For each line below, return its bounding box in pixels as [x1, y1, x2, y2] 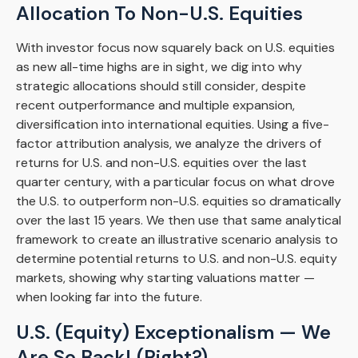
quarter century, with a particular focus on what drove [16, 173, 335, 190]
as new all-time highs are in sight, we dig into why [16, 58, 302, 75]
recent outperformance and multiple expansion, [16, 97, 295, 113]
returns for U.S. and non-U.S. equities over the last [16, 154, 307, 171]
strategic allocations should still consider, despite [16, 78, 306, 94]
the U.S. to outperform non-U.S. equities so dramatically [16, 193, 341, 209]
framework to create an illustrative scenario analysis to [16, 231, 338, 248]
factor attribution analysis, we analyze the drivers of [16, 135, 321, 152]
